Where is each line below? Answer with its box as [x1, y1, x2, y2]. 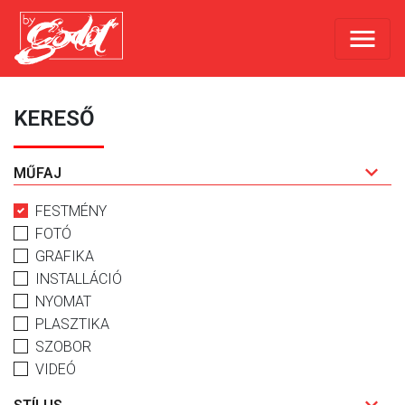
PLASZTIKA [35, 316, 109, 334]
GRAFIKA [35, 248, 94, 266]
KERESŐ [14, 106, 95, 132]
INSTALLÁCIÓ [35, 270, 122, 288]
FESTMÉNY [35, 202, 107, 221]
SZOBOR [35, 338, 91, 356]
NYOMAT [35, 293, 91, 311]
